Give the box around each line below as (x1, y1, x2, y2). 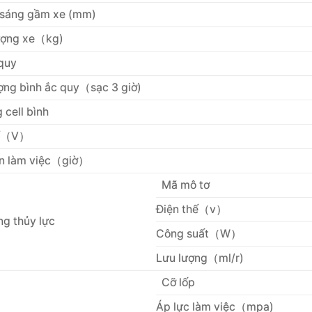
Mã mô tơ (161, 178, 210, 192)
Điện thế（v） (156, 202, 227, 216)
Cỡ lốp (161, 275, 195, 289)
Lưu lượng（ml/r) (156, 251, 244, 265)
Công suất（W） (156, 226, 242, 240)
